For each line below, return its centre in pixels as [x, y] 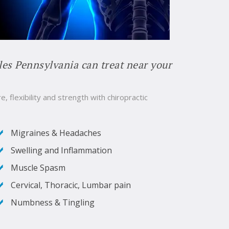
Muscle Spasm [38, 167]
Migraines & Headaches [56, 133]
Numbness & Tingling [53, 202]
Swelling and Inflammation [61, 150]
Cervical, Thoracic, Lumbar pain [71, 185]
